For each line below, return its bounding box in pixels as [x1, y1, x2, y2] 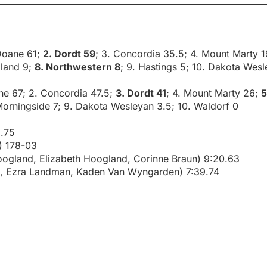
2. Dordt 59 [43, 48, 95, 60]
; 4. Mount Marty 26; [166, 87, 261, 100]
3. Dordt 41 [116, 87, 166, 100]
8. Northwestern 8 [35, 61, 120, 73]
